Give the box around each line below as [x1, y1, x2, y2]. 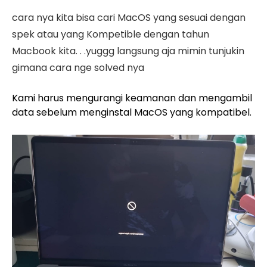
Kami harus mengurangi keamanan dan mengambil [12, 91, 252, 105]
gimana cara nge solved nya [12, 61, 144, 74]
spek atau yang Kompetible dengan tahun [12, 27, 209, 41]
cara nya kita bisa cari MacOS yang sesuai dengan [12, 11, 246, 24]
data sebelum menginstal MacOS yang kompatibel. [12, 105, 252, 119]
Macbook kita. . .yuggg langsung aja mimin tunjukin [12, 44, 244, 58]
